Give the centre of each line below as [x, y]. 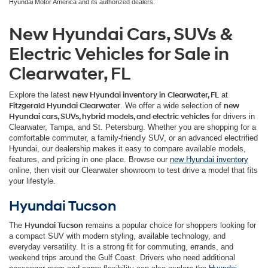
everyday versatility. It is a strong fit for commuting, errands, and [121, 246]
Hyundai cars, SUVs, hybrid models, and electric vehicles [109, 116]
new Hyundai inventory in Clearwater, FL [146, 95]
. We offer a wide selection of [172, 105]
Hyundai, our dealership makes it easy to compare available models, [127, 148]
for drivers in [232, 116]
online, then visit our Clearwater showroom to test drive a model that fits [133, 170]
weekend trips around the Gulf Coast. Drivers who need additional [122, 257]
